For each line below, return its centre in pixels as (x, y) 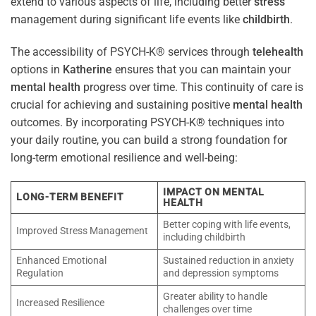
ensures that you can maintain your (201, 69)
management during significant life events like (127, 20)
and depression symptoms (221, 273)
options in (37, 69)
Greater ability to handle (215, 296)
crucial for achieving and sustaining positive (122, 104)
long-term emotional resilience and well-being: (124, 157)
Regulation (40, 273)
